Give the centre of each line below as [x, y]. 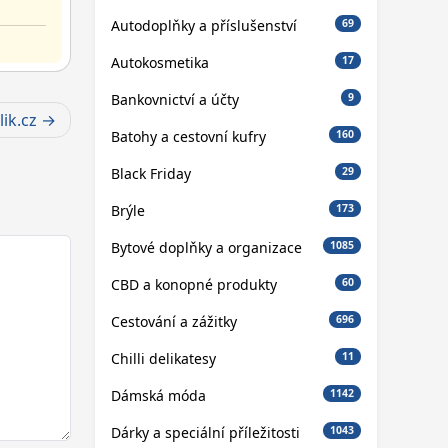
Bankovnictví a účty [174, 99]
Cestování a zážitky [173, 321]
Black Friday [150, 173]
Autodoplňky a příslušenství [203, 25]
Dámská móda [158, 395]
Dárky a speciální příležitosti [205, 432]
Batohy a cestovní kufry [188, 136]
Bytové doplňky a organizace [206, 247]
